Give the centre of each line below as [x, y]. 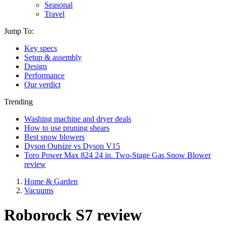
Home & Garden [51, 181]
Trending [18, 102]
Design [36, 66]
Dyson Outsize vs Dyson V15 [72, 146]
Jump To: [19, 31]
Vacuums [39, 190]
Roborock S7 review [73, 215]
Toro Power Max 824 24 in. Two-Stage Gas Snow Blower [118, 155]
